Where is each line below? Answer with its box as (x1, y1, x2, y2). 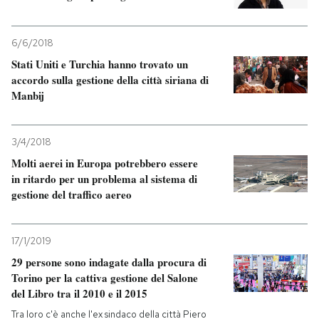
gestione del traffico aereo (11, 187, 132, 203)
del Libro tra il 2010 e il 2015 (11, 286, 147, 302)
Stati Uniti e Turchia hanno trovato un (11, 56, 188, 73)
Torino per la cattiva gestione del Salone (11, 270, 198, 286)
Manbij (11, 88, 44, 104)
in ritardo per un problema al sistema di (11, 171, 197, 187)
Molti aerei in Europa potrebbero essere (11, 155, 198, 172)
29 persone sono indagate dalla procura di (11, 254, 206, 271)
